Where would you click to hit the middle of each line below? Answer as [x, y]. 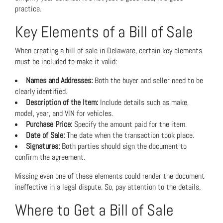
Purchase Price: [49, 124]
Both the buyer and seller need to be [148, 80]
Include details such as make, [143, 102]
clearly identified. [41, 91]
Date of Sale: [45, 135]
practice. [28, 9]
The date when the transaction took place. [129, 135]
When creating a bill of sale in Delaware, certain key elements [109, 51]
